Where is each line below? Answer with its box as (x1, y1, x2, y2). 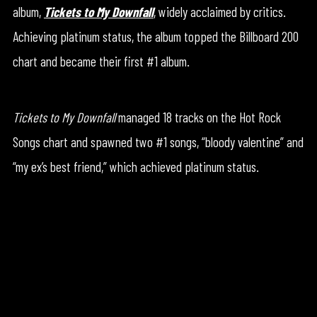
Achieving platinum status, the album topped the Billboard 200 (12, 28, 299, 45)
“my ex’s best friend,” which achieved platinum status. (12, 158, 259, 175)
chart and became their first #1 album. (12, 52, 190, 69)
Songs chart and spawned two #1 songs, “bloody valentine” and (12, 133, 304, 150)
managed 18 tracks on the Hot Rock (115, 108, 281, 125)
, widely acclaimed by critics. (153, 3, 286, 20)
